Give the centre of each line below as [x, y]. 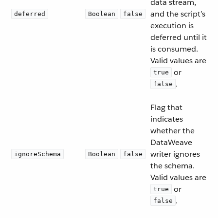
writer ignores [175, 154]
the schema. [173, 166]
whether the [173, 131]
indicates [167, 119]
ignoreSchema [37, 154]
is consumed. [174, 49]
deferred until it [179, 37]
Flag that [166, 107]
